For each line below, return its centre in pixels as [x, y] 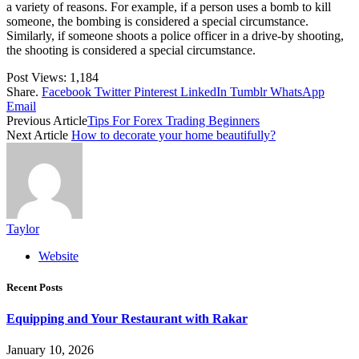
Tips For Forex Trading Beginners [173, 120]
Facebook [67, 91]
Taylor [23, 228]
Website [58, 256]
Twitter [113, 91]
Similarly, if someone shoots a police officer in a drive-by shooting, [175, 35]
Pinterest [155, 91]
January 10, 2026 [50, 350]
